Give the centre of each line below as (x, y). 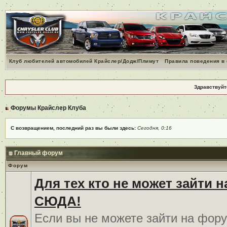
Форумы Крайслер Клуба (48, 108)
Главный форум (38, 153)
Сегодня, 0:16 (154, 128)
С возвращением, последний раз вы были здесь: (74, 128)
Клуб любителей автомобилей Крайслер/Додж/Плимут (84, 61)
